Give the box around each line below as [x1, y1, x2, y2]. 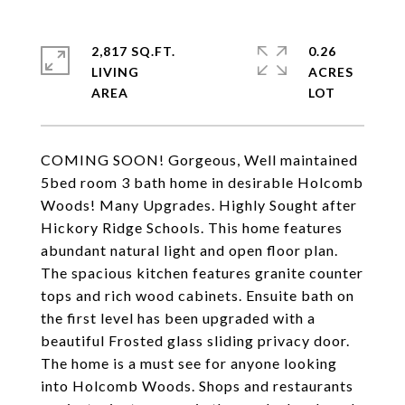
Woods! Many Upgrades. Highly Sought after [41, 196, 357, 213]
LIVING [91, 64, 139, 80]
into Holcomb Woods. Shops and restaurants [41, 377, 353, 394]
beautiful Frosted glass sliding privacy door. [41, 332, 350, 349]
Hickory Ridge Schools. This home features [41, 219, 343, 236]
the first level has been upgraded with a [41, 309, 316, 326]
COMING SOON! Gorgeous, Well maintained [41, 151, 358, 168]
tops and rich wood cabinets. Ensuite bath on [41, 287, 354, 304]
